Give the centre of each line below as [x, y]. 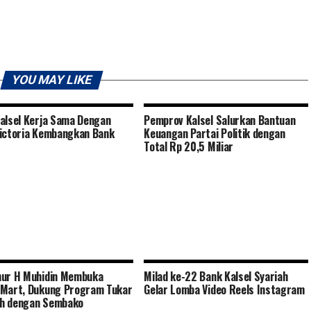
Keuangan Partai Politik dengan [215, 134]
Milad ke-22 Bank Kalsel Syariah [216, 277]
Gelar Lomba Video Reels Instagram [224, 290]
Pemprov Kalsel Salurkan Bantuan [220, 120]
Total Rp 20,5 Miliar [188, 147]
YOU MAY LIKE [51, 80]
